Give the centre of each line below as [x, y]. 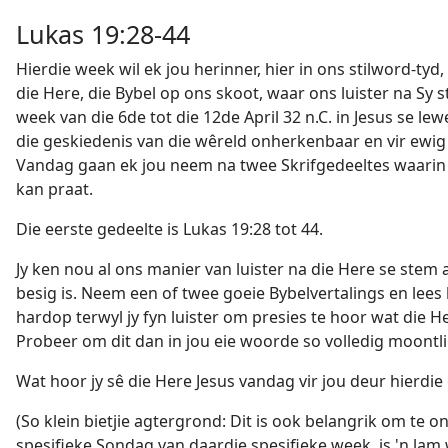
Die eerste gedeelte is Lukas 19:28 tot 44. [169, 229]
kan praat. [54, 189]
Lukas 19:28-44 [103, 34]
